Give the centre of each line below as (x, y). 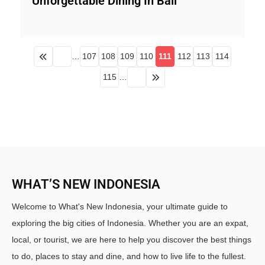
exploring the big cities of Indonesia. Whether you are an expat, (130, 223)
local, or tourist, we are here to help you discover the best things (132, 240)
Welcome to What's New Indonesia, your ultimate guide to (120, 206)
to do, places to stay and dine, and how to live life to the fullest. (129, 256)
